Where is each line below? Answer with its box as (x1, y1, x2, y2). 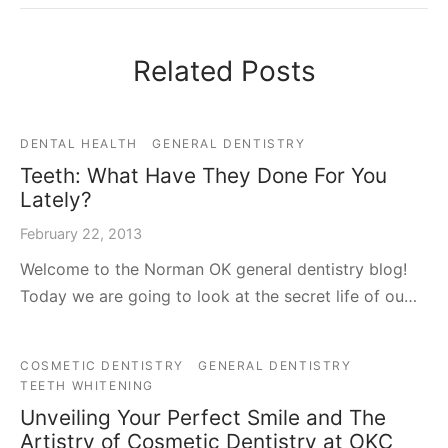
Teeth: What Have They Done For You (20, 162, 387, 188)
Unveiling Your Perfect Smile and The (20, 404, 386, 430)
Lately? (20, 186, 92, 212)
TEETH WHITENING (20, 377, 154, 393)
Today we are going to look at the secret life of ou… (20, 285, 417, 306)
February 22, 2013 (20, 224, 142, 242)
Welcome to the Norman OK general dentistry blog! (20, 258, 407, 279)
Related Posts (132, 53, 316, 88)
